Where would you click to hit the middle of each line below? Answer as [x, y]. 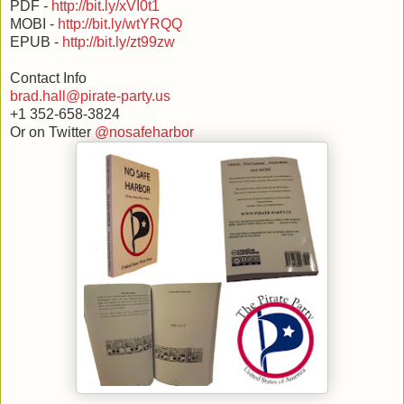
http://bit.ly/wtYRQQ [120, 23]
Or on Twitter [52, 132]
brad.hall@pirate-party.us [90, 96]
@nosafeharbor [144, 132]
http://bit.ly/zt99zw [119, 41]
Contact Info [48, 78]
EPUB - [36, 41]
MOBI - [34, 23]
